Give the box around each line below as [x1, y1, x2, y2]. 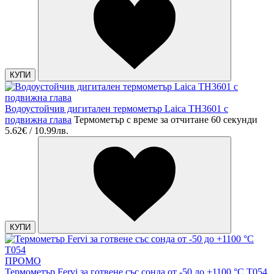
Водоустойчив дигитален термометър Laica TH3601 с [5, 103, 228, 114]
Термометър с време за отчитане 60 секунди [74, 114, 257, 125]
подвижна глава [5, 114, 72, 125]
